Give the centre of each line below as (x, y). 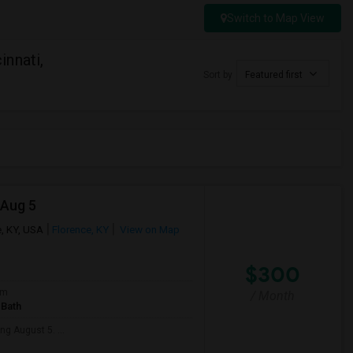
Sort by (218, 75)
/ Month (273, 295)
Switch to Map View (276, 18)
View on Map (149, 229)
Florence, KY (80, 229)
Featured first (275, 75)
